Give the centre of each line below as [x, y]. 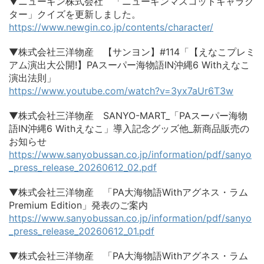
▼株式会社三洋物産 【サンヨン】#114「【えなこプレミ [132, 52]
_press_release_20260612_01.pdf [82, 231]
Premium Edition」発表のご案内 [78, 205]
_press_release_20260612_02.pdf [83, 168]
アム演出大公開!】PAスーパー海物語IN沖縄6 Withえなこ [129, 65]
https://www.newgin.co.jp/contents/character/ [111, 27]
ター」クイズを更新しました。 [75, 14]
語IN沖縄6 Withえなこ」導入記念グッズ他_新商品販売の [129, 129]
